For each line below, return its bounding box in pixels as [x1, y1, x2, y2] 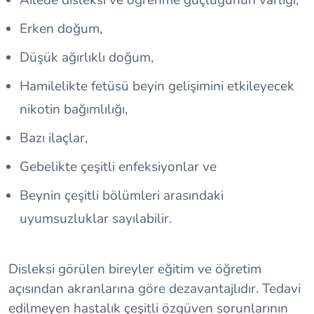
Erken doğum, [20, 20, 102, 39]
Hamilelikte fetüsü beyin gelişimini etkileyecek [20, 77, 294, 96]
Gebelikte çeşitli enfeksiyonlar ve [20, 158, 217, 177]
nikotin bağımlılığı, [20, 100, 128, 119]
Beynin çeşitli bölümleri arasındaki [20, 186, 224, 205]
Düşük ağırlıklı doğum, [20, 48, 153, 67]
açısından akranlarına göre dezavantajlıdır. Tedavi [8, 280, 301, 299]
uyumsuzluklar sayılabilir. [20, 210, 172, 228]
